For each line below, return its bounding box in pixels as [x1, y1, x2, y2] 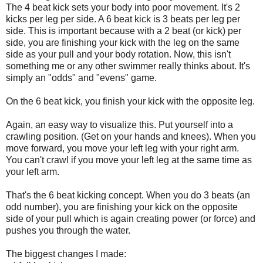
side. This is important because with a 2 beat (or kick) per [6, 25, 241, 36]
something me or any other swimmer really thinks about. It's [6, 60, 250, 71]
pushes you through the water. [6, 225, 130, 235]
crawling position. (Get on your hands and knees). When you [6, 131, 256, 141]
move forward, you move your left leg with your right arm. [6, 143, 239, 153]
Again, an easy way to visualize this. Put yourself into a [6, 119, 233, 130]
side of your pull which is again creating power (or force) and [6, 213, 255, 224]
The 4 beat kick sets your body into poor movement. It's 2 [6, 2, 240, 12]
